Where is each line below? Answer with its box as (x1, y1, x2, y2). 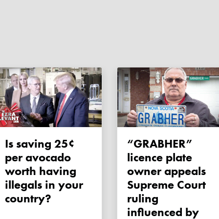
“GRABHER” (127, 136, 142, 152)
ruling (127, 191, 158, 206)
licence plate (127, 150, 192, 165)
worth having (5, 163, 76, 179)
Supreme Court (127, 177, 206, 193)
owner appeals (127, 163, 206, 179)
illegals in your (5, 177, 83, 193)
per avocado (5, 150, 71, 165)
